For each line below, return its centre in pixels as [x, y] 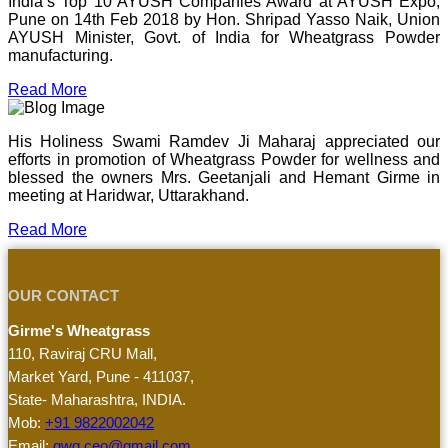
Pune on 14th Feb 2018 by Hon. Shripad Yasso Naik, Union [224, 20]
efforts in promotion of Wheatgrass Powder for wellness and [224, 160]
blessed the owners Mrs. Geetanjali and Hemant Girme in [224, 178]
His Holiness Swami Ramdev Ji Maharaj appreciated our [224, 142]
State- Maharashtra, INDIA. [97, 400]
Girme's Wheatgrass [79, 331]
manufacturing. [60, 56]
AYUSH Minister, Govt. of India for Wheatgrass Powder [224, 38]
